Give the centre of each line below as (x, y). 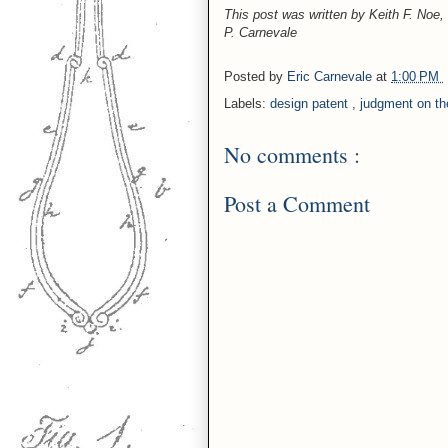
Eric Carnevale (331, 77)
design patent (311, 103)
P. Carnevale (260, 32)
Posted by (255, 77)
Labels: (247, 103)
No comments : (292, 154)
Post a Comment (297, 203)
